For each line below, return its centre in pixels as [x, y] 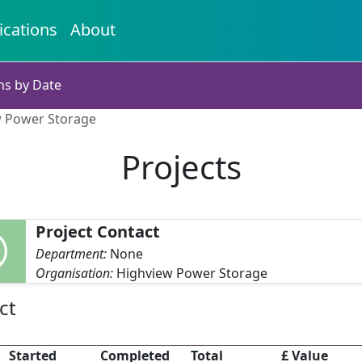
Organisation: [76, 273]
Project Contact [98, 232]
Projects [181, 167]
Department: [73, 254]
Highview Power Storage [192, 273]
